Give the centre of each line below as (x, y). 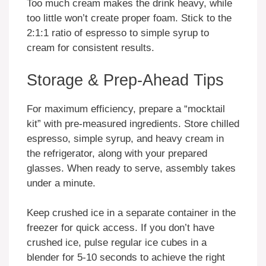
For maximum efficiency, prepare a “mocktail (126, 109)
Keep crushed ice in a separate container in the (131, 213)
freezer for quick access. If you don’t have (121, 228)
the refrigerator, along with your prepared (117, 153)
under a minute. (61, 183)
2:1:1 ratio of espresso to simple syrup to (118, 33)
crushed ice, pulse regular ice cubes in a (117, 243)
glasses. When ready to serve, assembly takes (131, 168)
